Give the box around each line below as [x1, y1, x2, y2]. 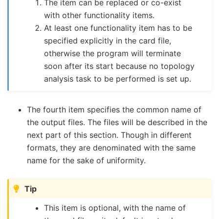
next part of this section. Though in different [27, 130, 192, 140]
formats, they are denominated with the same [27, 143, 196, 153]
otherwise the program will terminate [44, 48, 181, 58]
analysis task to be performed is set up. [44, 73, 192, 84]
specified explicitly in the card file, [44, 35, 172, 45]
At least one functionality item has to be [44, 22, 193, 33]
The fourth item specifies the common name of [27, 105, 201, 115]
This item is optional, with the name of [44, 202, 186, 213]
